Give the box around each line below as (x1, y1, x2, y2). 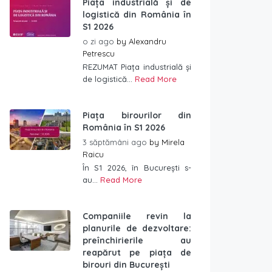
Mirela (161, 137, 185, 147)
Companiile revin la (83, 211, 191, 222)
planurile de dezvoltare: (83, 223, 191, 234)
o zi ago (83, 36, 117, 46)
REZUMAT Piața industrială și (83, 62, 191, 72)
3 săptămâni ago (83, 137, 149, 147)
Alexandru (129, 36, 166, 46)
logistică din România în (83, 9, 191, 20)
